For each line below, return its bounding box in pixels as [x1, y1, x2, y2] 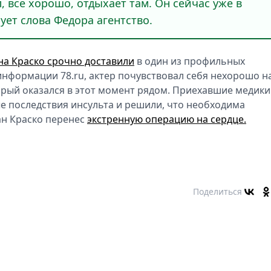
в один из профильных [134, 54, 245, 68]
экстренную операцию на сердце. [87, 112, 246, 126]
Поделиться [193, 185, 242, 197]
